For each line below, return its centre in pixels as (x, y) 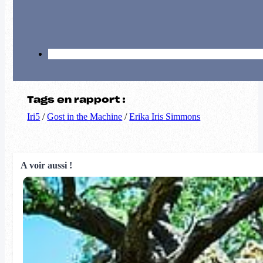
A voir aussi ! (46, 166)
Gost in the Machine (85, 117)
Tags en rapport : (77, 100)
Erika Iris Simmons (165, 117)
